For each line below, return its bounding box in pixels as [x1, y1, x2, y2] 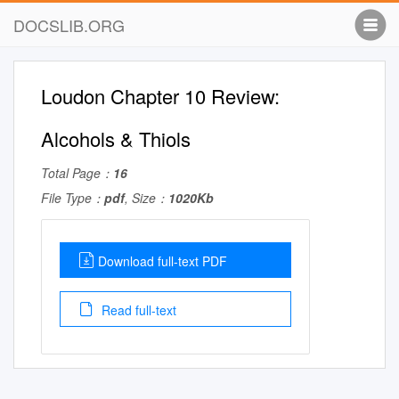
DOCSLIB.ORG [13, 13, 125, 37]
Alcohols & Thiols [41, 125, 191, 152]
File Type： [41, 189, 104, 207]
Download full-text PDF [98, 252, 227, 270]
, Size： [125, 189, 168, 207]
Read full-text [98, 301, 176, 319]
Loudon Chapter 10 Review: [41, 82, 280, 110]
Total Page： [41, 164, 113, 182]
